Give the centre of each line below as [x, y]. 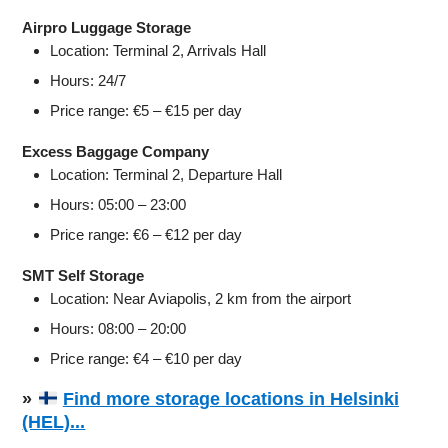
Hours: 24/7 [88, 81]
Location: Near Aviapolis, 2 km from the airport [201, 299]
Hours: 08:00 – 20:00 [118, 329]
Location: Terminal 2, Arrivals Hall [158, 51]
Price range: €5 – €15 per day [146, 111]
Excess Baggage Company [116, 152]
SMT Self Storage [83, 276]
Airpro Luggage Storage [107, 28]
